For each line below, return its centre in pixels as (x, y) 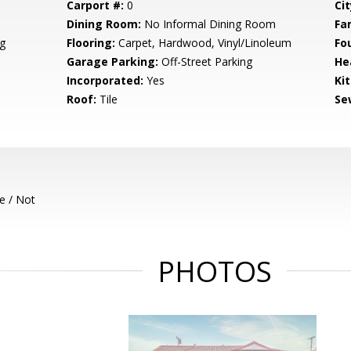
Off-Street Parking (206, 62)
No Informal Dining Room (209, 24)
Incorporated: (105, 80)
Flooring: (91, 43)
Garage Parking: (113, 62)
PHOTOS (215, 271)
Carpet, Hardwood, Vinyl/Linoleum (204, 43)
